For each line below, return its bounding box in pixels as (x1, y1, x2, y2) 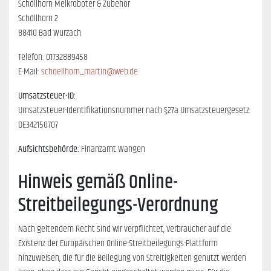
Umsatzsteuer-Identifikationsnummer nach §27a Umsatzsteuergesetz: (18, 103, 251, 119)
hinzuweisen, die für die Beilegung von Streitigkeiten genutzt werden (18, 250, 246, 266)
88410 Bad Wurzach (18, 25, 81, 41)
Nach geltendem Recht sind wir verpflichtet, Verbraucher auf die (18, 221, 231, 237)
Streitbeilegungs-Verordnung (18, 191, 218, 221)
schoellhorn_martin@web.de (41, 64, 138, 80)
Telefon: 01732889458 (18, 50, 88, 65)
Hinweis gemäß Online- (18, 168, 178, 198)
